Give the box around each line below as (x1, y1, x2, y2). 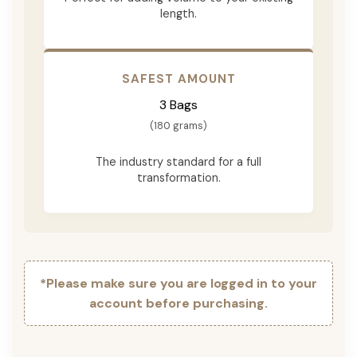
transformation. (136, 170, 221, 185)
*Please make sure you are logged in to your (40, 274, 317, 292)
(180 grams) (150, 118, 207, 132)
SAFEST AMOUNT (121, 70, 236, 87)
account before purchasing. (89, 294, 268, 312)
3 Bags (159, 96, 198, 113)
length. (160, 6, 197, 21)
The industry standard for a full (96, 154, 261, 169)
